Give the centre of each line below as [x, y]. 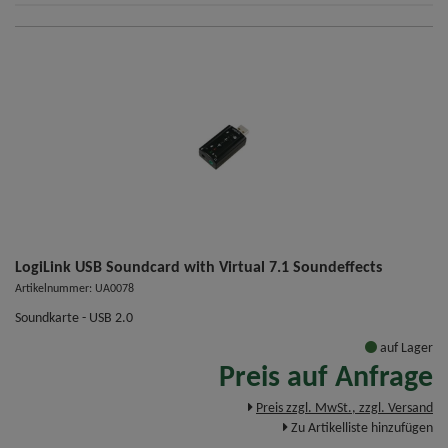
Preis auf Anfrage [326, 379]
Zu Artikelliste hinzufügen [362, 429]
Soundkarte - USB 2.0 [74, 319]
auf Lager [405, 349]
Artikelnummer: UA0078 [74, 289]
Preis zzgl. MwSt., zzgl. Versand [344, 409]
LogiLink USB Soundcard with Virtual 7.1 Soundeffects [198, 268]
